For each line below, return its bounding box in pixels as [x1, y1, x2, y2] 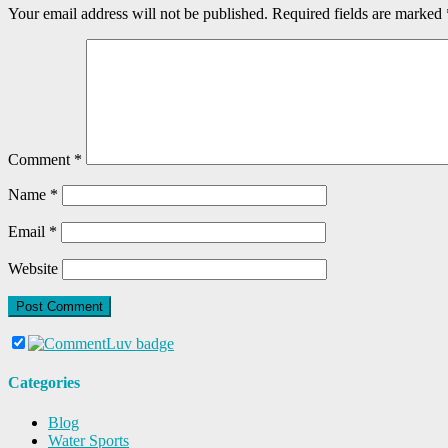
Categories [8, 374, 80, 392]
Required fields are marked [272, 5, 446, 23]
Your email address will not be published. [8, 5, 268, 23]
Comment [8, 151, 74, 169]
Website [8, 260, 58, 278]
